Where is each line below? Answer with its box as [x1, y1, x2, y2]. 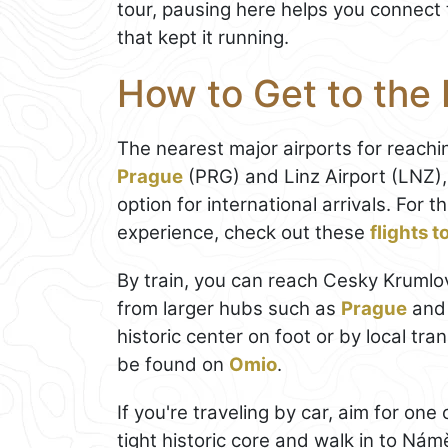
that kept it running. [117, 26, 289, 50]
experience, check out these [117, 220, 370, 244]
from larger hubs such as [117, 296, 341, 320]
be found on [117, 352, 229, 376]
